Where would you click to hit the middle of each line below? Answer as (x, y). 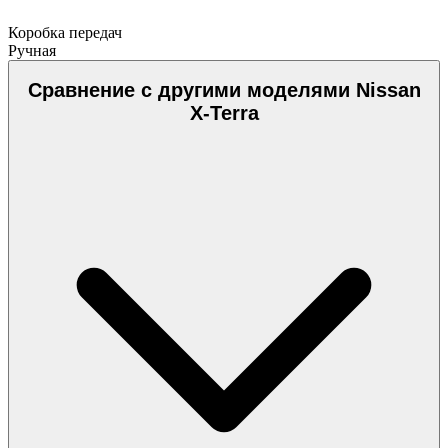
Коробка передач (65, 32)
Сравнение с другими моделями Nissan (224, 90)
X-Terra (224, 113)
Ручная (32, 50)
